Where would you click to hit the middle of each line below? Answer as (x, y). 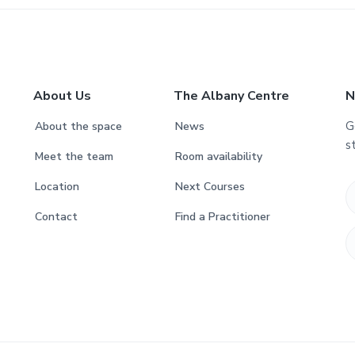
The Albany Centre (232, 95)
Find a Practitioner (223, 216)
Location (57, 186)
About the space (78, 126)
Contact (56, 216)
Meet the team (74, 156)
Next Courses (210, 186)
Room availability (219, 156)
